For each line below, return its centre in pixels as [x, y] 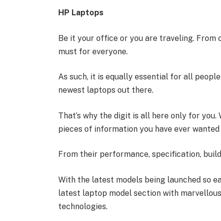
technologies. [83, 207]
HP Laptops [81, 12]
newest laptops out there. [106, 90]
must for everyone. [93, 51]
